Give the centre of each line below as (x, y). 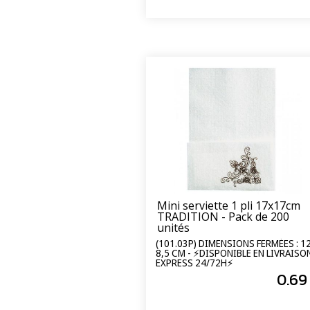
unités (173, 227)
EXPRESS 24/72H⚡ (194, 263)
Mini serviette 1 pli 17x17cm (229, 205)
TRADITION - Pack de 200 (223, 216)
